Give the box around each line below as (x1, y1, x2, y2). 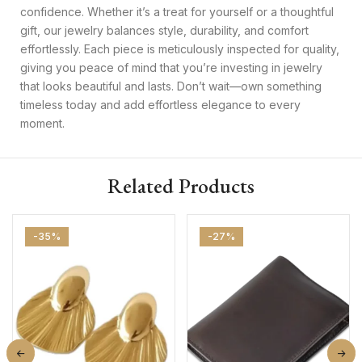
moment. (20, 116, 65, 130)
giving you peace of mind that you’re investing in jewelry (20, 60, 322, 74)
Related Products (107, 172, 255, 200)
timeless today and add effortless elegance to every (20, 97, 301, 112)
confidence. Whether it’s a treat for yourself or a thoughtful (20, 4, 334, 19)
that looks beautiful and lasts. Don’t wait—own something (20, 78, 322, 93)
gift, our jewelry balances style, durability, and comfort (20, 23, 309, 37)
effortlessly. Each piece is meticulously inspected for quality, (20, 41, 339, 56)
